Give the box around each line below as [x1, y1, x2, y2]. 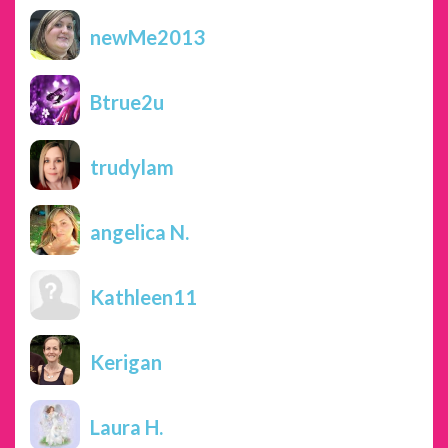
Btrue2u [90, 89, 164, 114]
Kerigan [90, 349, 162, 374]
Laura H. [90, 414, 163, 439]
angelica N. [90, 219, 189, 244]
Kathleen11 [90, 284, 197, 309]
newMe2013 [90, 24, 205, 49]
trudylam [90, 154, 174, 179]
